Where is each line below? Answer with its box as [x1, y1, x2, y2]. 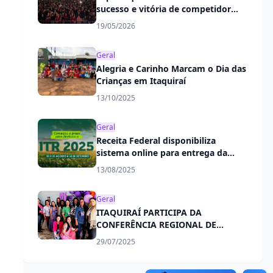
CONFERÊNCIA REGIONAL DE [96, 218, 216, 230]
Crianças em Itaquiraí [96, 74, 186, 87]
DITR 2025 [96, 158, 138, 171]
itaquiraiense [96, 15, 151, 27]
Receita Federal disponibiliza [96, 134, 216, 146]
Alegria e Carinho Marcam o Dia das [96, 62, 246, 74]
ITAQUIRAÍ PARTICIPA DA [96, 206, 202, 218]
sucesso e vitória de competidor [96, 2, 231, 15]
